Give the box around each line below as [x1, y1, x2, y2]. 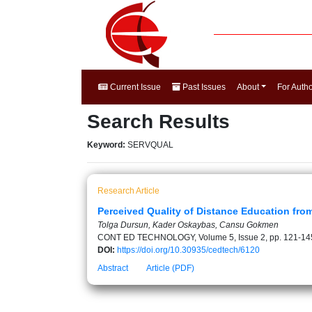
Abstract [97, 263, 128, 273]
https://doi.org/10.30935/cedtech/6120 [117, 245, 260, 255]
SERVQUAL [127, 140, 173, 150]
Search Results [87, 111, 230, 132]
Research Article [97, 186, 159, 196]
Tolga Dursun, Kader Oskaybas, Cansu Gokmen [97, 220, 279, 230]
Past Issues [180, 82, 226, 92]
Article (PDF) [146, 263, 194, 273]
